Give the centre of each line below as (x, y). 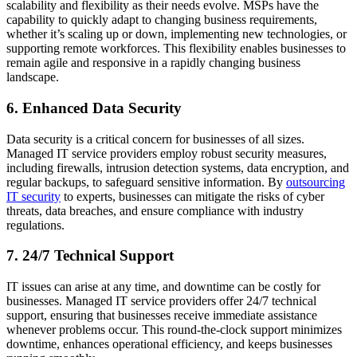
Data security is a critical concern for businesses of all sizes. (155, 139)
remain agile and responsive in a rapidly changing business (153, 63)
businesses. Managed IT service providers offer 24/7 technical (161, 301)
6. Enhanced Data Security (94, 108)
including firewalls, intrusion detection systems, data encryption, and (178, 167)
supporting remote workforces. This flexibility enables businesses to (176, 49)
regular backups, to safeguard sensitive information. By (146, 182)
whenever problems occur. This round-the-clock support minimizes (174, 330)
